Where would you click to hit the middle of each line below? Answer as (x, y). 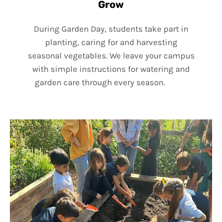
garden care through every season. (100, 82)
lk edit (176, 82)
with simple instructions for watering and (111, 69)
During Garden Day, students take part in (111, 28)
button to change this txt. (111, 95)
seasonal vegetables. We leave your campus (111, 55)
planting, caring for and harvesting (111, 42)
